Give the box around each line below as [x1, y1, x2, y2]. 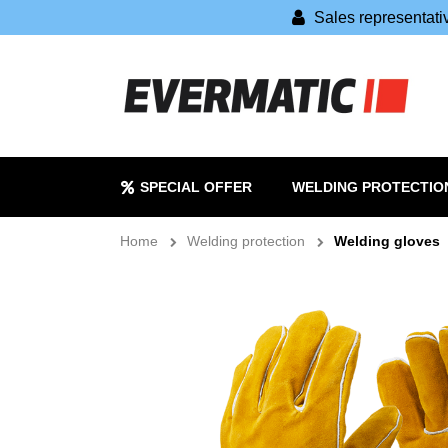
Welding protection [187, 233, 305, 249]
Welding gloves [334, 233, 440, 249]
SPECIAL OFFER [139, 178, 252, 195]
